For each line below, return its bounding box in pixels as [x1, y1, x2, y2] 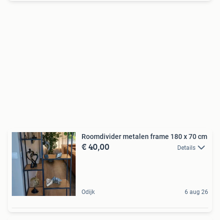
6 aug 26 [185, 189, 208, 196]
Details [177, 144, 195, 152]
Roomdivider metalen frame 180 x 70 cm [82, 133, 207, 141]
